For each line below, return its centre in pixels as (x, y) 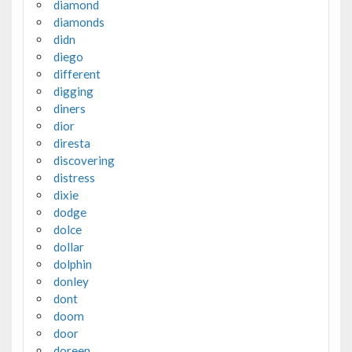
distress (74, 178)
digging (73, 92)
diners (69, 109)
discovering (84, 161)
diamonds (79, 22)
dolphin (72, 264)
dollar (68, 247)
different (77, 74)
